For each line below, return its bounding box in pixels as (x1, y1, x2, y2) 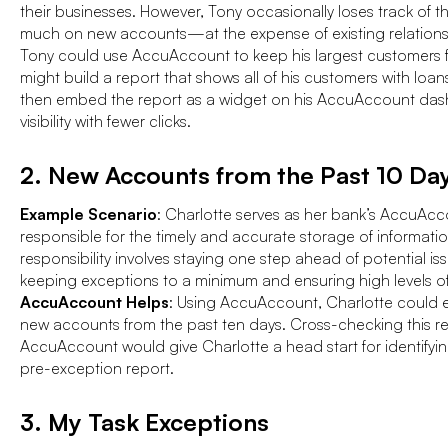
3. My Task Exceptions (20, 406, 269, 437)
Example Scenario (20, 203, 157, 224)
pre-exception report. (20, 357, 174, 378)
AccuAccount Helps (20, 291, 169, 312)
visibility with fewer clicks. (20, 110, 191, 131)
